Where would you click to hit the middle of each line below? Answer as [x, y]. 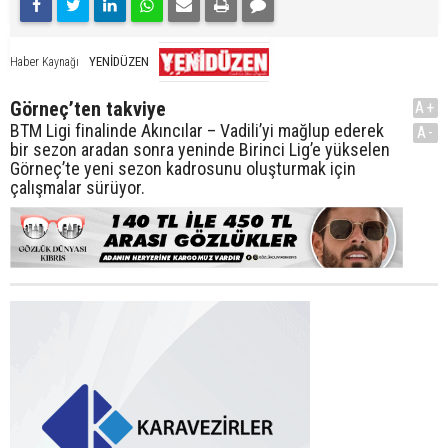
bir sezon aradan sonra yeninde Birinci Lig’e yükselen [200, 149]
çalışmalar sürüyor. [77, 187]
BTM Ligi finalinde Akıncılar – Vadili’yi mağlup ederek [197, 130]
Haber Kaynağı [44, 61]
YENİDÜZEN [119, 61]
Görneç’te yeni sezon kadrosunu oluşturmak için [183, 168]
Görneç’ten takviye [88, 108]
